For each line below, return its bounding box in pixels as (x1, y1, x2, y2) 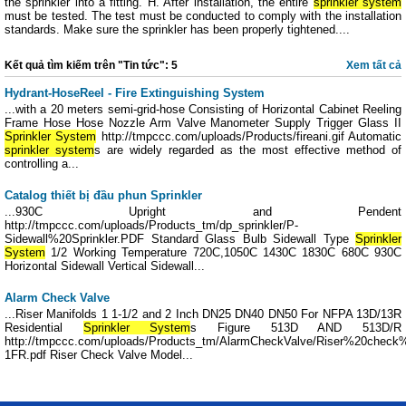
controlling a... (5, 157, 79, 170)
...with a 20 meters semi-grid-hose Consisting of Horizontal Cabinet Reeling (5, 102, 401, 116)
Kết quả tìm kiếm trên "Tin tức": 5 (5, 59, 178, 72)
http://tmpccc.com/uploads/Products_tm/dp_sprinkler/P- (5, 218, 298, 232)
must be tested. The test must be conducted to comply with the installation (5, 9, 401, 23)
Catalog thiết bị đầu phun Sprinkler (5, 188, 202, 202)
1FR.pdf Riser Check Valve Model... (5, 348, 193, 362)
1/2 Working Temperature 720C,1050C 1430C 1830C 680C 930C (45, 246, 401, 259)
